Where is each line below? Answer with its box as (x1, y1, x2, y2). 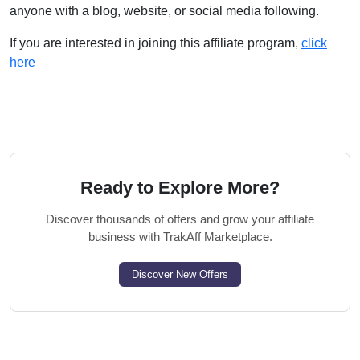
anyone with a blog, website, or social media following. (10, 4, 319, 18)
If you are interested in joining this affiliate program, (10, 36, 301, 50)
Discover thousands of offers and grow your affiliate (46, 212, 314, 226)
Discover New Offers (132, 268, 228, 280)
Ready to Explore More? (80, 178, 280, 198)
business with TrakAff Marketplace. (88, 230, 272, 243)
